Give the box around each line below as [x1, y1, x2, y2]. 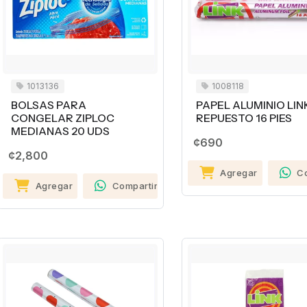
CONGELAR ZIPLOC [11, 112, 114, 125]
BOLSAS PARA [11, 99, 86, 112]
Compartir [112, 180, 158, 192]
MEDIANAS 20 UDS [11, 125, 110, 138]
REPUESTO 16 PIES [195, 112, 292, 125]
